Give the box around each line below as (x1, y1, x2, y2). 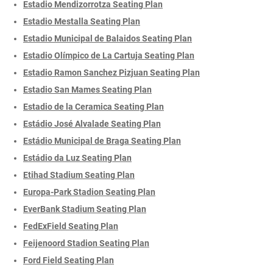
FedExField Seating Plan (23, 221, 118, 231)
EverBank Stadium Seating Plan (23, 204, 146, 214)
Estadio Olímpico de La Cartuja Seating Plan (23, 50, 194, 60)
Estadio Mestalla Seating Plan (23, 16, 140, 26)
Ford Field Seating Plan (23, 255, 114, 265)
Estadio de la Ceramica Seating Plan (23, 101, 164, 112)
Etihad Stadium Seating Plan (23, 169, 135, 180)
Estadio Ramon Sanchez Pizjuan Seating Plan (23, 67, 200, 77)
